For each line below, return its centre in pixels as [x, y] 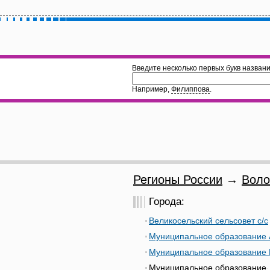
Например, [152, 89]
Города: [167, 202]
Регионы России [178, 180]
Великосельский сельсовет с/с [209, 221]
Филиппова [190, 89]
